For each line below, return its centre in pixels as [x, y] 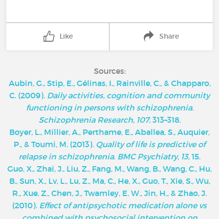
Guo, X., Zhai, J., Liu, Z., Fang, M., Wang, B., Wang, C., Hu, [109, 169]
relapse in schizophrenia [66, 156]
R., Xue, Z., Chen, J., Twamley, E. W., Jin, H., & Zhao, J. [109, 193]
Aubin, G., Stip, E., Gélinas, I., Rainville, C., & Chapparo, [109, 83]
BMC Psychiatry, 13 [153, 156]
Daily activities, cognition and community [128, 95]
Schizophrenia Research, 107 [94, 120]
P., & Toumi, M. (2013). [55, 144]
